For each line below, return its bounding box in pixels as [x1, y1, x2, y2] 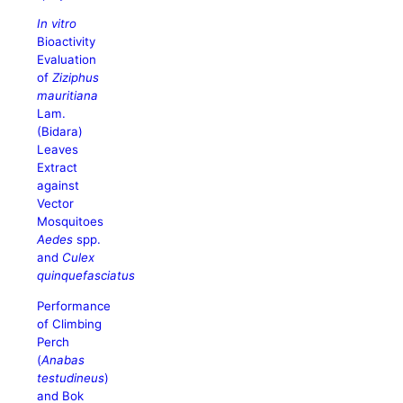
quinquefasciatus [37, 268, 136, 283]
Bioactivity [37, 34, 96, 49]
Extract [37, 160, 78, 175]
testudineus [37, 370, 105, 385]
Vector [37, 196, 75, 211]
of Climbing [37, 316, 103, 331]
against [37, 178, 80, 193]
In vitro [37, 16, 77, 31]
